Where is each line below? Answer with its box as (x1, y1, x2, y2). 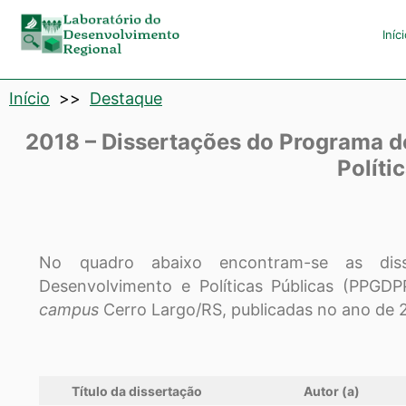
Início (9, 88, 50, 108)
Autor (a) (304, 383, 361, 400)
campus (39, 300, 104, 320)
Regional (11, 144, 158, 189)
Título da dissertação (72, 383, 203, 400)
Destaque (90, 88, 162, 108)
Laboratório (11, 11, 211, 56)
